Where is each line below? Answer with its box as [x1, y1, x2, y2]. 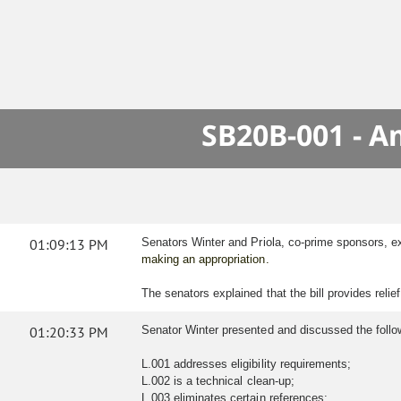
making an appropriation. [141, 252, 269, 267]
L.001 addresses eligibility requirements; [141, 357, 351, 371]
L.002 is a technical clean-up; [141, 374, 294, 388]
